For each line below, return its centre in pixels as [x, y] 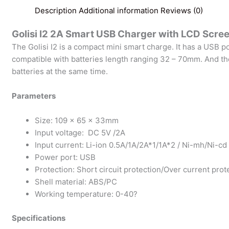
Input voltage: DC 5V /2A [80, 133]
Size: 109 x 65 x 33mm [77, 121]
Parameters [34, 96]
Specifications [39, 218]
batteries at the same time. [60, 72]
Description [56, 10]
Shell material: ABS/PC [76, 182]
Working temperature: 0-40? [86, 194]
